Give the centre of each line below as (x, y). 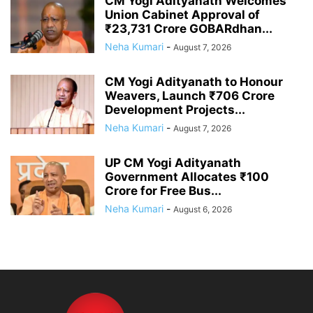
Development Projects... (175, 109)
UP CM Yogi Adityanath (173, 162)
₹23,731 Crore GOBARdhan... (189, 28)
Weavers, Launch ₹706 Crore (190, 95)
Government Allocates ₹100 (187, 176)
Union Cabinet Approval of (182, 14)
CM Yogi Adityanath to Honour (194, 81)
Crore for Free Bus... (163, 190)
